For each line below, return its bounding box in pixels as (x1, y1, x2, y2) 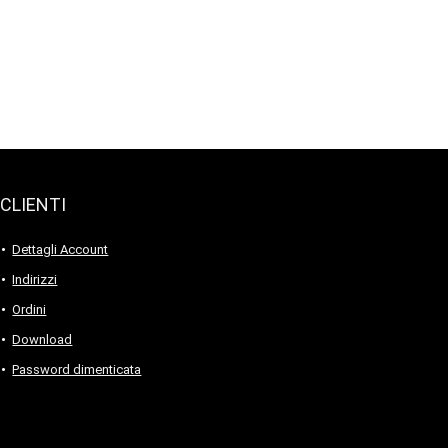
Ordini (12, 302, 47, 317)
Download (12, 332, 73, 347)
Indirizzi (12, 272, 58, 287)
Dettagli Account (12, 242, 109, 257)
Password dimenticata (12, 362, 142, 377)
